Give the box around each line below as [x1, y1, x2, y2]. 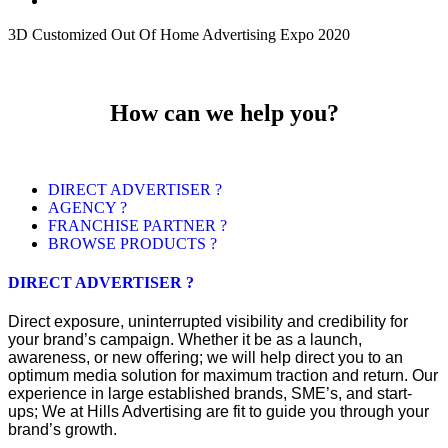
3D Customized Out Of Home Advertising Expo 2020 [8, 26, 350, 43]
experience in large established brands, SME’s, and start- [8, 385, 412, 403]
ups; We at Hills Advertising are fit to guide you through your [8, 403, 429, 421]
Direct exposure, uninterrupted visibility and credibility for [8, 313, 408, 331]
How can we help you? [109, 100, 339, 126]
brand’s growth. [8, 421, 117, 439]
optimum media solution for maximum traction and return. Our [8, 367, 438, 385]
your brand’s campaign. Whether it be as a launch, [8, 331, 362, 349]
